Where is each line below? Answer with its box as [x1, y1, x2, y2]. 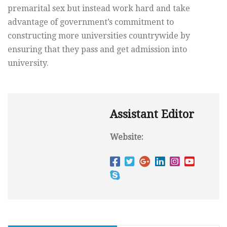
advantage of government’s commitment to [8, 17, 174, 27]
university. [8, 58, 49, 68]
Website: [110, 132, 143, 142]
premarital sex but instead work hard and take [8, 4, 190, 14]
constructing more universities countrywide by [8, 31, 190, 41]
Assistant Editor [110, 108, 194, 121]
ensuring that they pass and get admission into [8, 45, 187, 55]
